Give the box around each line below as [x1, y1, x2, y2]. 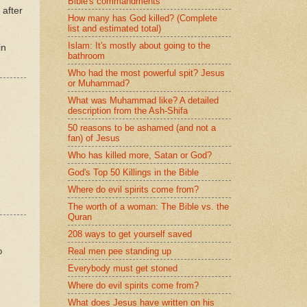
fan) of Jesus [68, 132, 120, 143]
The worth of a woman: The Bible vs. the [68, 201, 229, 212]
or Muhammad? [68, 77, 130, 88]
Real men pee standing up [68, 245, 171, 256]
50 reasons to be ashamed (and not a [68, 122, 216, 133]
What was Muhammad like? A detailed [68, 95, 219, 106]
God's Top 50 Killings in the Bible [68, 167, 199, 177]
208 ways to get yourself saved [68, 228, 192, 239]
